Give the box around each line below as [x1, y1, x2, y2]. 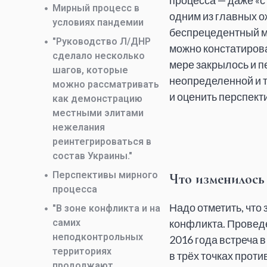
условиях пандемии [52, 17, 144, 28]
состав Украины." [52, 150, 132, 162]
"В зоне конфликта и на [52, 203, 160, 214]
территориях [52, 246, 114, 257]
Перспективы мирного [52, 169, 158, 181]
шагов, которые [52, 64, 128, 76]
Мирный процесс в [52, 2, 139, 14]
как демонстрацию [52, 93, 142, 104]
